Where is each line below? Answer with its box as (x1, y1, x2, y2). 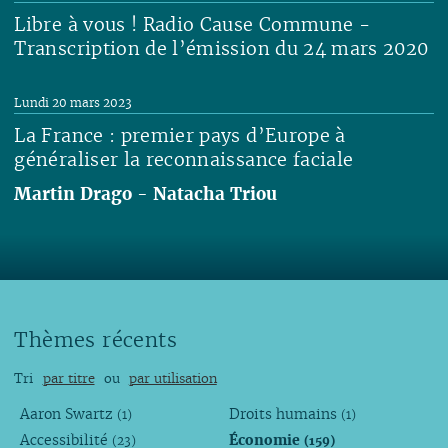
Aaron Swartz (19, 404, 117, 423)
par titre (42, 370, 95, 388)
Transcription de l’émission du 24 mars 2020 (14, 36, 429, 60)
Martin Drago (14, 181, 133, 205)
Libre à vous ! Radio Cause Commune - (14, 12, 371, 36)
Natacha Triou (153, 181, 278, 205)
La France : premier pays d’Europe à (14, 123, 346, 147)
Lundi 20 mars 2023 (14, 94, 133, 110)
